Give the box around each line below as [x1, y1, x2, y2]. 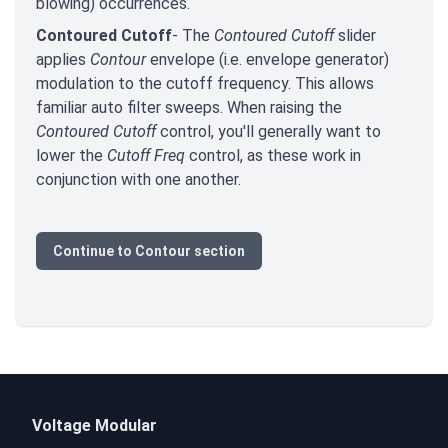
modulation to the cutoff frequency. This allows [36, 74, 374, 94]
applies [36, 50, 90, 70]
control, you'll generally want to [160, 122, 381, 142]
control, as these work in [189, 146, 361, 166]
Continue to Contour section [53, 243, 245, 260]
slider [334, 26, 376, 46]
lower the [36, 146, 107, 166]
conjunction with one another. [36, 170, 241, 190]
